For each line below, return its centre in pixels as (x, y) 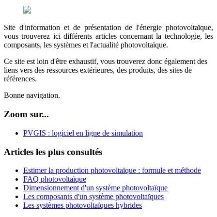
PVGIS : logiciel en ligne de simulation (83, 133)
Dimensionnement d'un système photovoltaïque (95, 188)
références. (20, 79)
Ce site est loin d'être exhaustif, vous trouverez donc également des (106, 62)
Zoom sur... (26, 114)
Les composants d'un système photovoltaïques (93, 197)
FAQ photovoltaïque (55, 179)
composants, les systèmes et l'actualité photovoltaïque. (86, 45)
